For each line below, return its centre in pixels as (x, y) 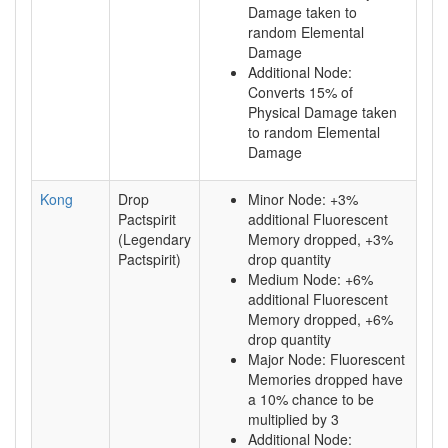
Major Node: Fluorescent (326, 359)
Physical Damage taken (322, 112)
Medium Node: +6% (310, 279)
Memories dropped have (325, 379)
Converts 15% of (300, 92)
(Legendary (154, 239)
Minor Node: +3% (303, 199)
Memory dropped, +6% (320, 319)
